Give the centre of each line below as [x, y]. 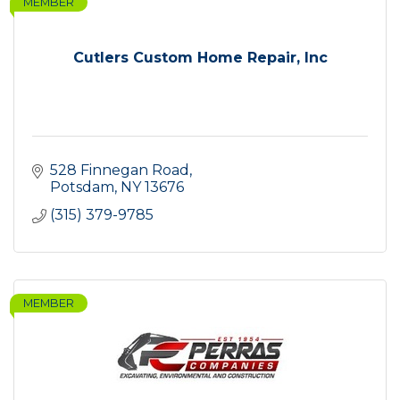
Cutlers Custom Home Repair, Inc [200, 58]
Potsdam [82, 187]
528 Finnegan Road [120, 171]
